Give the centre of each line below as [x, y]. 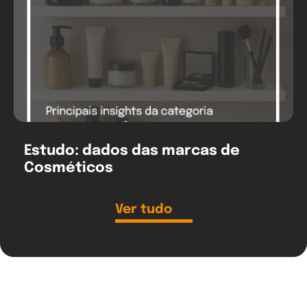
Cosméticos [69, 168]
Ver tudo [143, 209]
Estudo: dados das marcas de [132, 150]
